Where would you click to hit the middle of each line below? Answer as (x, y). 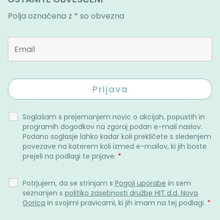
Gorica (34, 203)
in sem (179, 183)
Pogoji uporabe (140, 183)
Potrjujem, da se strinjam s (69, 183)
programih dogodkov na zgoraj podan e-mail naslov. (112, 127)
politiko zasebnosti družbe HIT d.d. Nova (131, 193)
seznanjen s (44, 193)
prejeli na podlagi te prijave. (70, 156)
